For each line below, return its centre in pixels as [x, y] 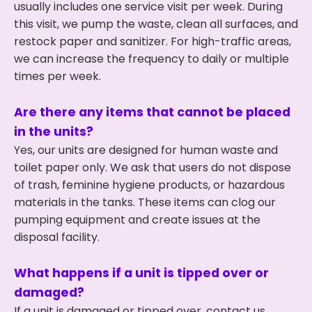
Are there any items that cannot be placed [152, 112]
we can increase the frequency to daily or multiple [151, 59]
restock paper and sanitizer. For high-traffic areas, [153, 41]
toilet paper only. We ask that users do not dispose [153, 167]
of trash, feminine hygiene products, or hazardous [149, 185]
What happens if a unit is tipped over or [141, 273]
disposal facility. [57, 237]
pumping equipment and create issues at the [137, 220]
